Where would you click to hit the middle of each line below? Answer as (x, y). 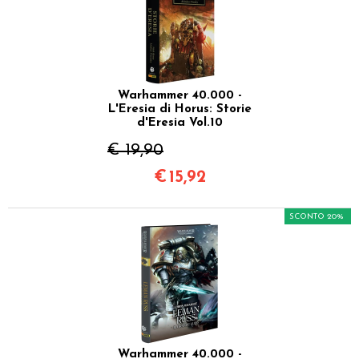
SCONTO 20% (317, 216)
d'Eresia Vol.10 (179, 123)
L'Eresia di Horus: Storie (179, 109)
